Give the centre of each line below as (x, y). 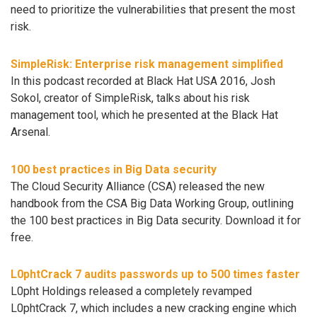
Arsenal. (30, 132)
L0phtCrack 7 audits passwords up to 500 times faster (155, 275)
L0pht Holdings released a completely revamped (131, 292)
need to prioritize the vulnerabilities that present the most (153, 10)
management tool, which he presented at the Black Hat (144, 115)
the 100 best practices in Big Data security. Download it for (156, 220)
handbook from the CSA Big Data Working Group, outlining (152, 203)
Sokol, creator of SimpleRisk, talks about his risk (130, 98)
